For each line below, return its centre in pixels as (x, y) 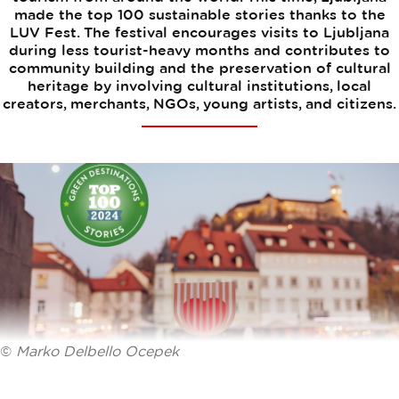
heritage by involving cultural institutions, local (199, 85)
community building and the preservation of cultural (199, 68)
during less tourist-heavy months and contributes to (199, 50)
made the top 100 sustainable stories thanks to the (199, 14)
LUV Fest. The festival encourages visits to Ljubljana (199, 32)
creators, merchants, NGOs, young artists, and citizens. (199, 103)
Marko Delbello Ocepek (98, 351)
